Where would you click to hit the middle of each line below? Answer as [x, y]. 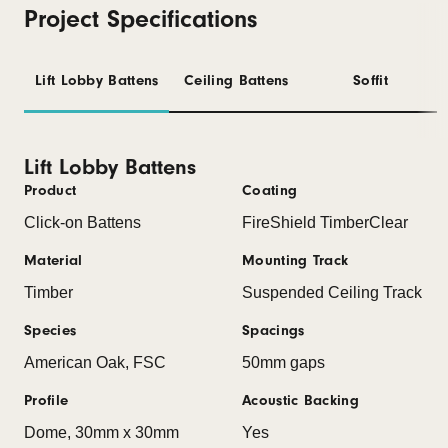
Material [53, 260]
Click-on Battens [82, 222]
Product [50, 190]
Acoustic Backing [300, 400]
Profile [46, 400]
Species [50, 330]
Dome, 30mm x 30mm [101, 432]
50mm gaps [283, 362]
